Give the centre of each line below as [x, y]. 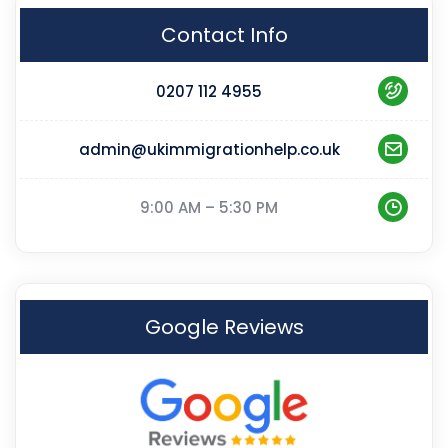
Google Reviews [224, 326]
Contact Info [224, 34]
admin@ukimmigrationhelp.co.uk [209, 149]
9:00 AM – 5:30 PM [209, 207]
